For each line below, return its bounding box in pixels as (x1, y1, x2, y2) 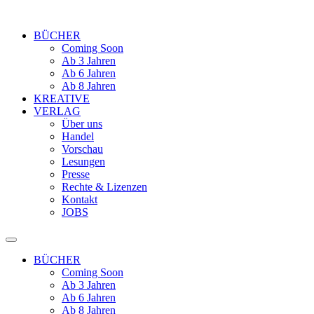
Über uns (62, 118, 102, 130)
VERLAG (34, 105, 81, 117)
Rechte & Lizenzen (62, 181, 147, 193)
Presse (62, 168, 90, 180)
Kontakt (62, 193, 97, 205)
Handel (62, 130, 94, 142)
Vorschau (62, 143, 103, 155)
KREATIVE (34, 93, 90, 104)
